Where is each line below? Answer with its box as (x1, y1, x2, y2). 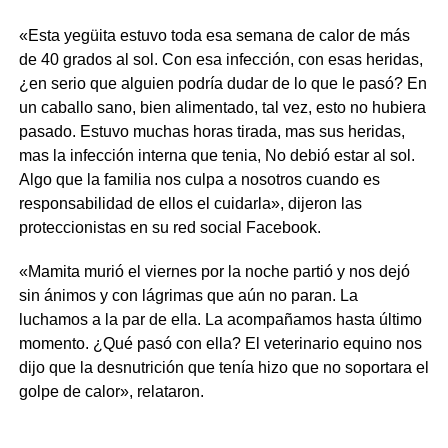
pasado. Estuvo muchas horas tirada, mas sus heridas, (18, 123, 405, 141)
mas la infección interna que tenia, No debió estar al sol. (18, 147, 415, 165)
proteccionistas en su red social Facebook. (18, 219, 321, 237)
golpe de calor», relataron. (18, 383, 204, 401)
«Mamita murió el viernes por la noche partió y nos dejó (18, 263, 410, 281)
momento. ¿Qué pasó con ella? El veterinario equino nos (18, 335, 422, 353)
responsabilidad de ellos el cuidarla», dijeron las (18, 195, 362, 213)
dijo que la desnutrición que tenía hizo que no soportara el (18, 359, 429, 377)
